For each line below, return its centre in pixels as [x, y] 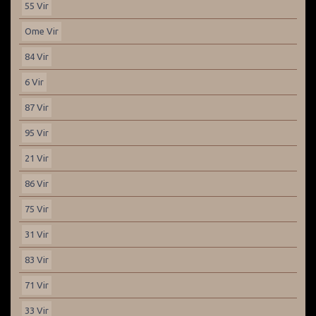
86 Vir [37, 183]
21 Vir [37, 158]
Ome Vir [42, 31]
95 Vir [37, 133]
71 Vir [37, 285]
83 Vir [37, 260]
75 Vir [37, 209]
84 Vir [37, 56]
